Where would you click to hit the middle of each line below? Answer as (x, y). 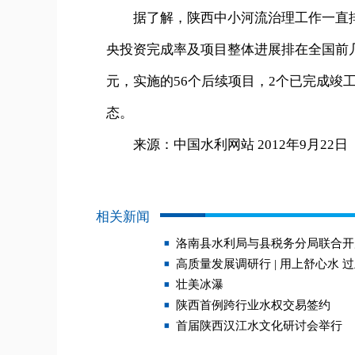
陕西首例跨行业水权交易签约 (253, 305)
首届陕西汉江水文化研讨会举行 (259, 326)
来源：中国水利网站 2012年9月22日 (227, 145)
